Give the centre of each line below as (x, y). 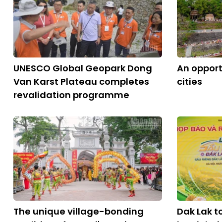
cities (190, 82)
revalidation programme (71, 95)
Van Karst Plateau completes (81, 82)
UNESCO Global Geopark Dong (83, 68)
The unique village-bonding (79, 211)
